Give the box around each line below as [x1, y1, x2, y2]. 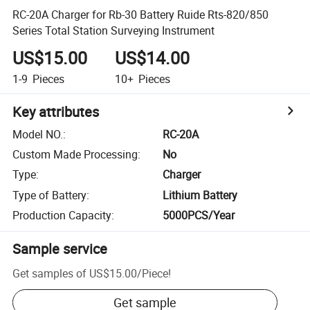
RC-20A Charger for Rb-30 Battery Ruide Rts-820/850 [12, 6, 269, 22]
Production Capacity [12, 208, 112, 224]
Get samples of [12, 265, 87, 281]
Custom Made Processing [12, 147, 138, 163]
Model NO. [12, 126, 64, 142]
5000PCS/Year [163, 208, 235, 224]
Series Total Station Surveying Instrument [12, 22, 215, 38]
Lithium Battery [163, 187, 238, 203]
